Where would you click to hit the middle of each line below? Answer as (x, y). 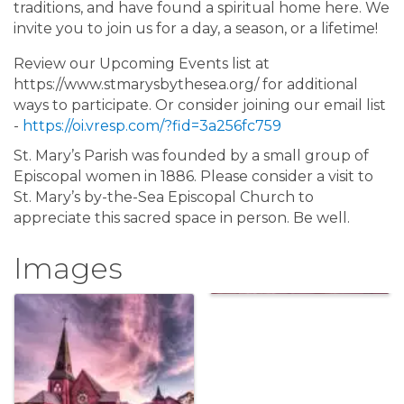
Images (68, 269)
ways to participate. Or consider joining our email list (200, 106)
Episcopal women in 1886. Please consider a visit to (193, 177)
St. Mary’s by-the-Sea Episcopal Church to (164, 197)
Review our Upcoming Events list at (142, 64)
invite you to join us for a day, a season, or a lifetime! (196, 29)
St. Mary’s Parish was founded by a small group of (191, 156)
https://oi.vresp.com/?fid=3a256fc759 (152, 126)
